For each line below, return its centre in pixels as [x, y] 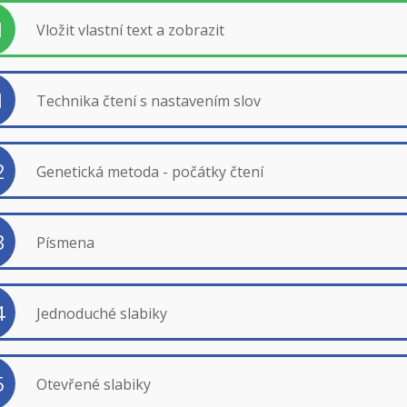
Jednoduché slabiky [101, 313]
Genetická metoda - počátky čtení [149, 171]
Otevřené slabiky [93, 384]
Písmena [65, 242]
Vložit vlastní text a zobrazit [130, 30]
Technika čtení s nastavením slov [148, 100]
